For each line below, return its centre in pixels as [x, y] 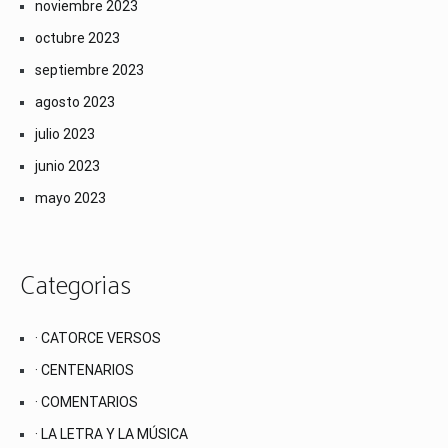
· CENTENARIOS [84, 369]
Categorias [75, 287]
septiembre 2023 [89, 70]
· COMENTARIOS [86, 401]
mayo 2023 [70, 198]
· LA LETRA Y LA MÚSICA [111, 433]
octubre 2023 [77, 38]
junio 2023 [67, 166]
